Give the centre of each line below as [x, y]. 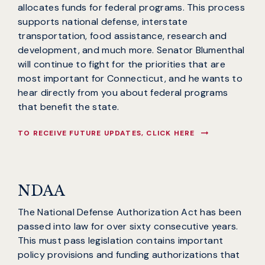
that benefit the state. [69, 107]
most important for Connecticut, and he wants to [130, 79]
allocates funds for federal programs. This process [132, 8]
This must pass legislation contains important [121, 241]
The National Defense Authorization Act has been [130, 212]
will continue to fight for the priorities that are [122, 64]
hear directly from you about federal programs [123, 93]
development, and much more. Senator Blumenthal [131, 50]
